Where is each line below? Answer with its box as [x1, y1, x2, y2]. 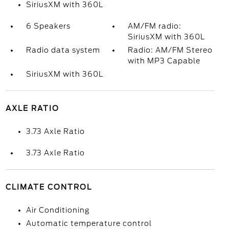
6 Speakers [26, 22, 71, 30]
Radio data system [26, 46, 100, 54]
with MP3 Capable [128, 57, 201, 65]
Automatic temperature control [26, 219, 152, 227]
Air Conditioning [26, 206, 89, 214]
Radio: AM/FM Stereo [128, 46, 213, 54]
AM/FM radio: [128, 22, 182, 30]
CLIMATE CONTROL [5, 183, 92, 191]
